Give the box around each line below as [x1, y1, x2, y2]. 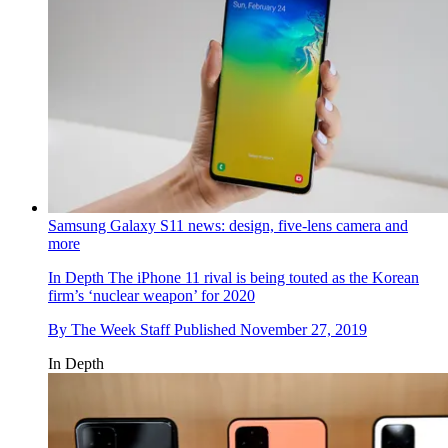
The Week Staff [71, 321, 170, 339]
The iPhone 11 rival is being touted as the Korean [104, 269, 419, 287]
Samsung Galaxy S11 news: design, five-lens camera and [48, 217, 408, 235]
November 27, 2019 [240, 321, 367, 339]
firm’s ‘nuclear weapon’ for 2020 [48, 287, 255, 305]
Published [174, 321, 240, 339]
